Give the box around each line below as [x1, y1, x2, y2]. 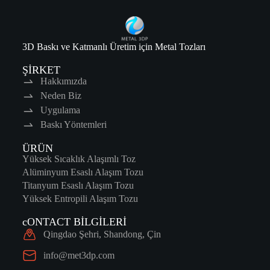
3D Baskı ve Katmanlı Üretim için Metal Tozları [22, 42, 206, 52]
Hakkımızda [40, 76, 87, 86]
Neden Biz [40, 90, 81, 101]
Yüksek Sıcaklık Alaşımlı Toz [22, 154, 136, 164]
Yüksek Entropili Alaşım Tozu [22, 193, 138, 204]
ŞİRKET [22, 64, 60, 76]
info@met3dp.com [43, 250, 115, 260]
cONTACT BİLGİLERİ [22, 216, 127, 228]
